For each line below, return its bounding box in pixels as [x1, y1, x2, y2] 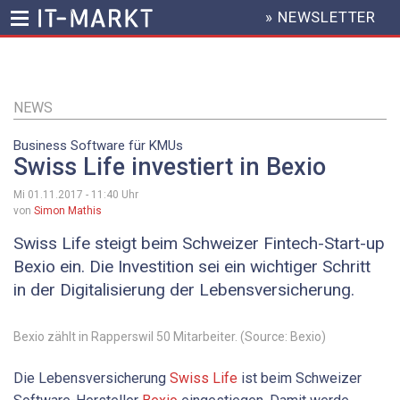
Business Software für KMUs [13, 137, 183, 154]
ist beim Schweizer [237, 369, 362, 387]
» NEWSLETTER [265, 8, 377, 27]
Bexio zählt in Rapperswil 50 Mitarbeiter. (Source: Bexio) [13, 329, 326, 344]
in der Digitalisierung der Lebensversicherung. [13, 279, 354, 301]
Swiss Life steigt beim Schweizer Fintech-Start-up [13, 233, 385, 254]
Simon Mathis [34, 204, 102, 218]
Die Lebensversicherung [13, 369, 170, 387]
